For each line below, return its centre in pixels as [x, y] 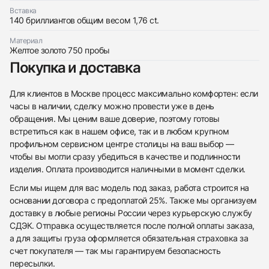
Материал [26, 41]
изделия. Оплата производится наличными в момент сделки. [128, 169]
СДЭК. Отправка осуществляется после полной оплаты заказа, [132, 226]
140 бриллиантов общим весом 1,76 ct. [84, 20]
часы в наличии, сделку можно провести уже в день [112, 106]
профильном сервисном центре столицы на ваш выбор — [122, 144]
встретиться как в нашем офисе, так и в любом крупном [119, 131]
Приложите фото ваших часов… [134, 59]
